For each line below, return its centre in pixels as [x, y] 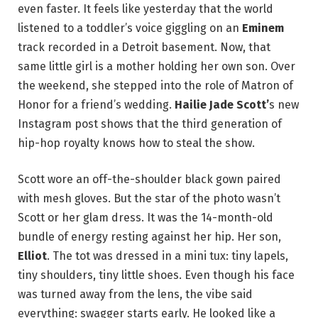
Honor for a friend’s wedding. [96, 104]
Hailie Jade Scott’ [222, 104]
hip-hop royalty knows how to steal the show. [136, 143]
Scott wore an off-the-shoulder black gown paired [149, 180]
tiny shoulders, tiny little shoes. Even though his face [156, 275]
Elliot [32, 256]
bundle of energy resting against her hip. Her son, [149, 237]
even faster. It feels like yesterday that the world [146, 9]
